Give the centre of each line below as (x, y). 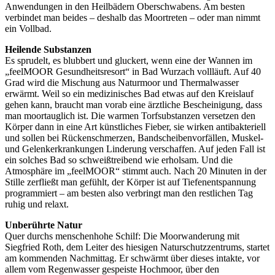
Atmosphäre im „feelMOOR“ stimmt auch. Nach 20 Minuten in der (136, 171)
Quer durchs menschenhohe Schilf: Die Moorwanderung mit (122, 236)
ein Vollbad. (28, 29)
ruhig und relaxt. (37, 204)
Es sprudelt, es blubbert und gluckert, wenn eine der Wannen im (129, 61)
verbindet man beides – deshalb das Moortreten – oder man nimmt (133, 18)
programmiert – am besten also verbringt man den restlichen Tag (129, 193)
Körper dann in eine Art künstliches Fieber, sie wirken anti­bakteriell (135, 127)
